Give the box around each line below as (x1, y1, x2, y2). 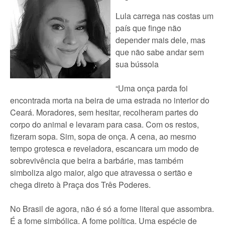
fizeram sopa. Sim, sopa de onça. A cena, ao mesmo (10, 131, 196, 142)
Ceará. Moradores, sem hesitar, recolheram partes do (10, 106, 198, 118)
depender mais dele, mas (116, 34, 205, 46)
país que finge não (116, 22, 181, 34)
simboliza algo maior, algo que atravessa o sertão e (10, 167, 192, 178)
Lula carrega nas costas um (116, 10, 213, 22)
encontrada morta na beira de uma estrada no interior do (10, 94, 209, 106)
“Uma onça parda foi (116, 82, 188, 94)
